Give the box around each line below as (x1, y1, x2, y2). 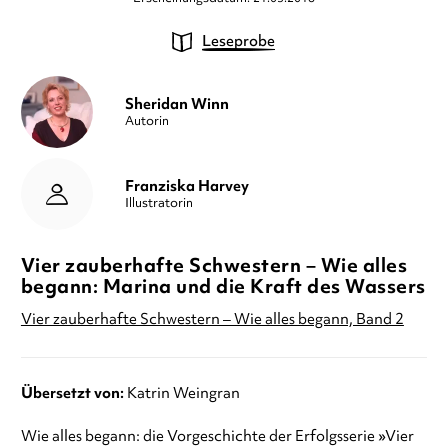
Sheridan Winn (124, 93, 229, 114)
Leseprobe (202, 31, 276, 51)
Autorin (124, 111, 169, 129)
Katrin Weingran (126, 383, 240, 404)
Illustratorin (124, 193, 193, 211)
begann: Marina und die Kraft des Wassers (20, 273, 426, 300)
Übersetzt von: (20, 383, 124, 404)
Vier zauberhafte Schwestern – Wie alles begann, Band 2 (20, 309, 404, 330)
